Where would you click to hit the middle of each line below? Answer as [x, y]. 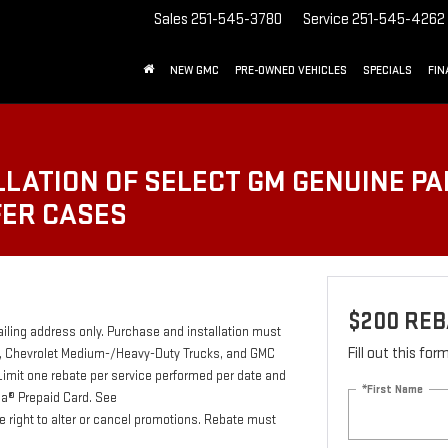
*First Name [392, 389]
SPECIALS [387, 71]
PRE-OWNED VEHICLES [291, 71]
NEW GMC [194, 71]
